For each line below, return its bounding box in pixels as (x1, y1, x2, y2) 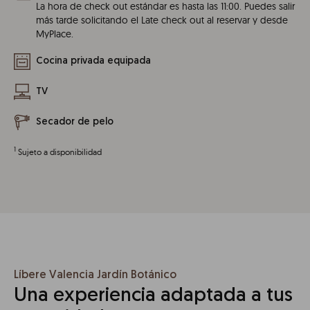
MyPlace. (36, 28, 73, 41)
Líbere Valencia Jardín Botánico (14, 270, 176, 282)
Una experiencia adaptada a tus (14, 286, 293, 307)
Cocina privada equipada (36, 56, 151, 67)
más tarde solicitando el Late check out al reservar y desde (36, 14, 288, 27)
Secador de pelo (36, 117, 113, 128)
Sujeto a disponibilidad (18, 147, 102, 158)
